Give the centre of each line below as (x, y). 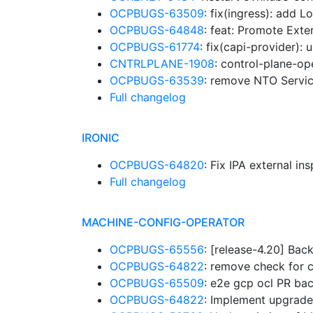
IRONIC (101, 138)
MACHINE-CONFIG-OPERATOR (163, 222)
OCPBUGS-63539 (157, 80)
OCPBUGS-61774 (155, 47)
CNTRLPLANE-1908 (162, 64)
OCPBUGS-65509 (157, 283)
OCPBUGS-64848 (157, 30)
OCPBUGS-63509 (157, 13)
